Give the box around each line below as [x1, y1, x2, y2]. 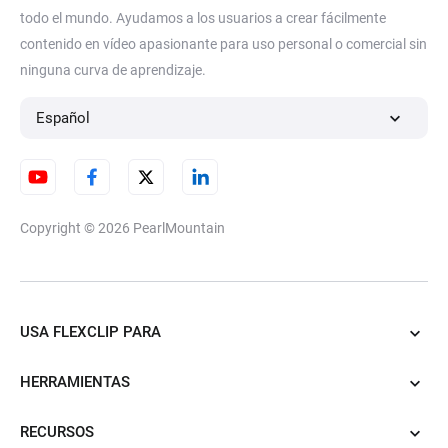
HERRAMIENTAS [20, 373, 130, 391]
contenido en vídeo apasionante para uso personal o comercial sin [20, 36, 427, 52]
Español [36, 109, 91, 127]
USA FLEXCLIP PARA [20, 323, 161, 341]
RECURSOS [20, 423, 94, 441]
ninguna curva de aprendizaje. [20, 62, 206, 78]
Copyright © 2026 [20, 220, 133, 236]
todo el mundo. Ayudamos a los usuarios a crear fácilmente [20, 10, 386, 26]
